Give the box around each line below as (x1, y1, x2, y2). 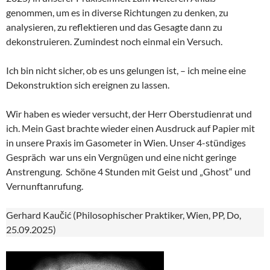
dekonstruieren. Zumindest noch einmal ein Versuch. (6, 36, 222, 47)
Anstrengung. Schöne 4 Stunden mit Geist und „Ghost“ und (6, 166, 251, 177)
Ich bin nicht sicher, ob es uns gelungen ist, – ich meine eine (6, 64, 246, 76)
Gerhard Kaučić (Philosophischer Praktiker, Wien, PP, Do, (6, 209, 241, 221)
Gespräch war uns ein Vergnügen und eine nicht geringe (6, 151, 236, 163)
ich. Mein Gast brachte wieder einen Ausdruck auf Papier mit (6, 122, 255, 134)
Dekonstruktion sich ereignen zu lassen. (6, 79, 169, 90)
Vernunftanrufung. (6, 180, 83, 192)
